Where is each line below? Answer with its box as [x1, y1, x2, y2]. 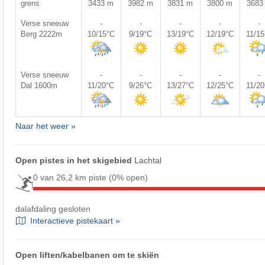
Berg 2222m [20, 29, 62, 38]
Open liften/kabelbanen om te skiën [15, 250, 159, 260]
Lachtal [134, 155, 161, 165]
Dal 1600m [20, 80, 57, 90]
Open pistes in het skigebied [15, 155, 134, 165]
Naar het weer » [15, 121, 76, 131]
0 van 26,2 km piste [33, 173, 109, 183]
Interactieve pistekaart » [25, 215, 120, 225]
